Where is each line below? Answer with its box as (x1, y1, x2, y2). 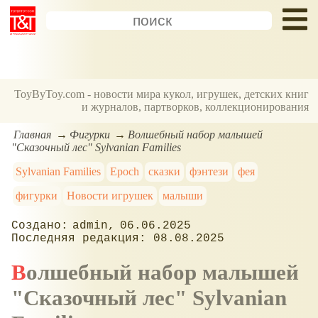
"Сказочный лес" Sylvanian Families (11, 141, 181, 153)
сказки (148, 165, 180, 177)
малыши (162, 189, 203, 202)
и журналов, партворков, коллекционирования (82, 101, 309, 114)
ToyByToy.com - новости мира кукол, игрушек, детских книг (14, 88, 309, 101)
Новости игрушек (67, 189, 154, 202)
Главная (13, 128, 52, 141)
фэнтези (189, 165, 229, 177)
